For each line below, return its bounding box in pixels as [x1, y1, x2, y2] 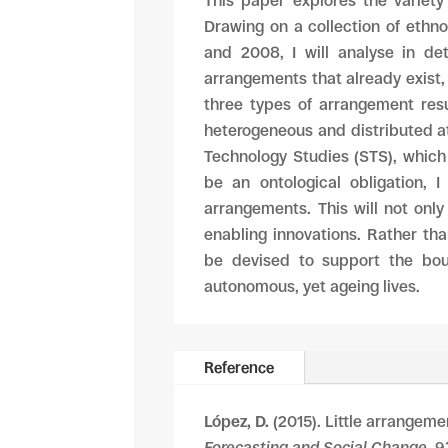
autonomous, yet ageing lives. [204, 277, 421, 296]
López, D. [204, 412, 270, 432]
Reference [204, 359, 275, 377]
